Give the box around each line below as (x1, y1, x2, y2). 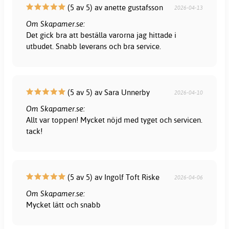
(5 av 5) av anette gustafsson (65, 2, 164, 12)
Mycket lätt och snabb (26, 199, 101, 210)
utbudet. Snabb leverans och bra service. (26, 41, 162, 51)
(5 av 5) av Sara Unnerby (65, 87, 150, 97)
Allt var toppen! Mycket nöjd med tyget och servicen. (26, 114, 203, 125)
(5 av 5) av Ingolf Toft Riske (65, 172, 160, 182)
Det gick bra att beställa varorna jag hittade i (26, 30, 177, 40)
